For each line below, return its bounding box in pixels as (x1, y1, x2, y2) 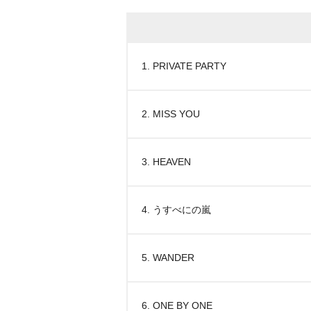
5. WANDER (142, 252, 194, 263)
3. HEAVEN (142, 156, 191, 167)
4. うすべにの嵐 (142, 204, 211, 215)
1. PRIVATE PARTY (142, 60, 226, 72)
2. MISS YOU (142, 108, 200, 119)
